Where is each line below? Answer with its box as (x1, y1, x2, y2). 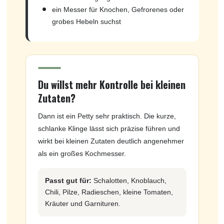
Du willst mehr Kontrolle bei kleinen (37, 76, 185, 92)
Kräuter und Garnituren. (44, 199, 120, 207)
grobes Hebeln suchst (51, 17, 121, 25)
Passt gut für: (44, 176, 91, 184)
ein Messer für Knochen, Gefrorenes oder (51, 5, 184, 13)
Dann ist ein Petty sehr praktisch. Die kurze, (37, 111, 176, 120)
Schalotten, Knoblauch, (91, 176, 166, 184)
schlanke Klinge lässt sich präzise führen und (37, 124, 180, 132)
